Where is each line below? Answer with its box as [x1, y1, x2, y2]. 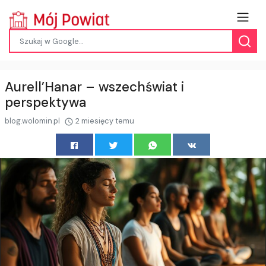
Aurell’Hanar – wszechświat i [5, 78, 184, 96]
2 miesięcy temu [74, 115, 134, 126]
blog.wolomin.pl [5, 115, 62, 126]
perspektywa [5, 93, 86, 111]
